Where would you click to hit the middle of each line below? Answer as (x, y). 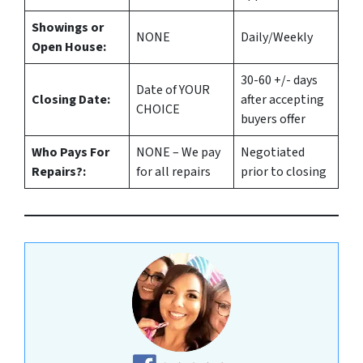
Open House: (69, 47)
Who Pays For (70, 153)
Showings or (68, 28)
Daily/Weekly (277, 38)
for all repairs (173, 172)
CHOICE (158, 110)
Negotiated (273, 153)
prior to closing (284, 172)
